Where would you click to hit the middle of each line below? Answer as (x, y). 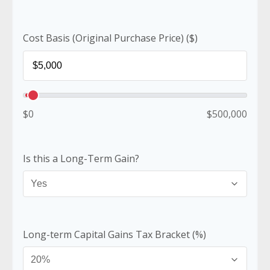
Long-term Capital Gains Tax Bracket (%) (115, 234)
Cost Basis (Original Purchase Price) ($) (110, 38)
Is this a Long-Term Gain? (81, 159)
